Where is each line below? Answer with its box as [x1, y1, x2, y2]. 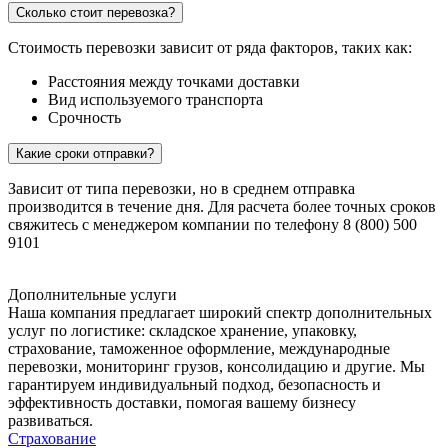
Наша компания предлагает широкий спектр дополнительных [8, 304, 432, 322]
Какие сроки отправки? [16, 146, 154, 162]
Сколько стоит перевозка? [16, 5, 175, 21]
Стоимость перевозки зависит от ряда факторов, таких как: [8, 39, 412, 57]
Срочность [48, 109, 121, 127]
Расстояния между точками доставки [48, 73, 300, 91]
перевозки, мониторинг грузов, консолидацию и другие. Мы [8, 358, 425, 376]
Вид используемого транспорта [48, 91, 263, 109]
